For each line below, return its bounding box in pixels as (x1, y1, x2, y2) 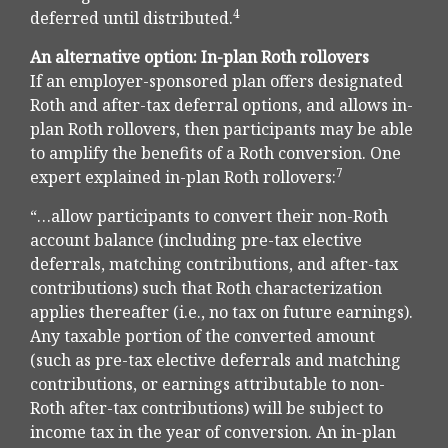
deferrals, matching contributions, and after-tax (30, 253, 398, 276)
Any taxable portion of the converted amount (30, 325, 375, 348)
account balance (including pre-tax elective (30, 229, 362, 252)
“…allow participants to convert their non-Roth (30, 205, 388, 228)
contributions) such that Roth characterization (30, 277, 382, 300)
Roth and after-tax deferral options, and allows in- (30, 94, 413, 117)
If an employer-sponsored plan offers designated (30, 70, 403, 93)
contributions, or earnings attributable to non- (30, 373, 385, 396)
